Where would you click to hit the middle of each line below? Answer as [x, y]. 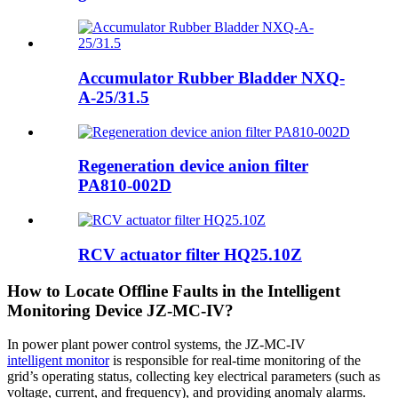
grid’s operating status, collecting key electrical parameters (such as [194, 377]
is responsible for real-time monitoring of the [235, 361]
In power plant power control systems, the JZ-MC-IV [156, 345]
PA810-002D [125, 186]
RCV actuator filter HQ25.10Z [190, 254]
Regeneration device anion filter [193, 166]
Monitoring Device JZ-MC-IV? [120, 310]
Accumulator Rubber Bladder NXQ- [211, 77]
